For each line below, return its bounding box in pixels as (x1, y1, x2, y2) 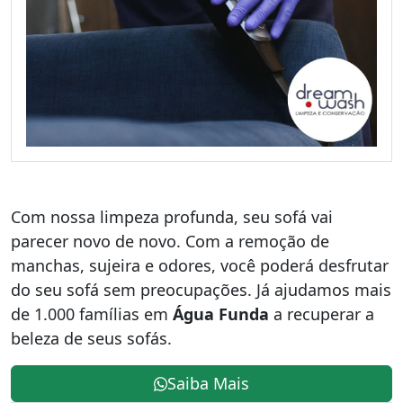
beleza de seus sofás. (11, 327, 172, 350)
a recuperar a (269, 303, 374, 326)
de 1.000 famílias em (11, 303, 173, 326)
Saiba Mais (167, 372, 250, 395)
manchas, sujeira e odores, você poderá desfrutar (11, 255, 389, 277)
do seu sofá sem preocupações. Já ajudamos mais (11, 279, 391, 301)
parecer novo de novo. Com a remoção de (11, 230, 329, 253)
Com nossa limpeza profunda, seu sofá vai (11, 206, 333, 228)
